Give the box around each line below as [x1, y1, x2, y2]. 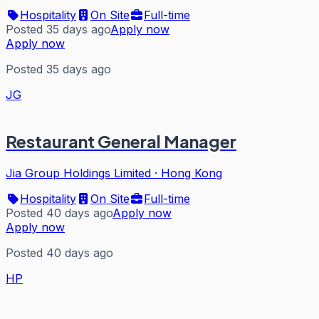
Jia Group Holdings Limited [6, 165, 151, 180]
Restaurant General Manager [6, 130, 236, 152]
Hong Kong [161, 165, 222, 180]
